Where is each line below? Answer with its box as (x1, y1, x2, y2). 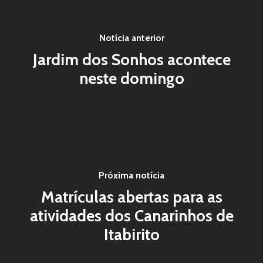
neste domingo (79, 68, 184, 88)
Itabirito (103, 224, 160, 244)
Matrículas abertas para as (41, 187, 222, 207)
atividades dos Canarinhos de (29, 205, 234, 225)
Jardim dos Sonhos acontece (32, 49, 231, 69)
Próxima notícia (99, 169, 164, 181)
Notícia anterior (99, 32, 164, 43)
